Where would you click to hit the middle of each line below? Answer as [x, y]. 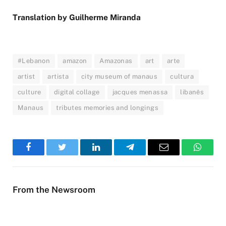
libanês [192, 92]
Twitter [75, 155]
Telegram [146, 155]
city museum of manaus [120, 77]
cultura [182, 77]
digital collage [77, 92]
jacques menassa [140, 92]
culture [30, 92]
